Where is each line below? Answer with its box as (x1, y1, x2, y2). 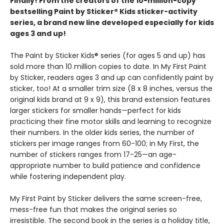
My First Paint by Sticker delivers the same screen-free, (10, 193, 202, 203)
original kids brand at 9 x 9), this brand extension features (10, 94, 210, 104)
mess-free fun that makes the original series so (10, 204, 177, 214)
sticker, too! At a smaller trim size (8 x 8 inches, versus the (10, 83, 212, 93)
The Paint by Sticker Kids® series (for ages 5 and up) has (10, 50, 205, 60)
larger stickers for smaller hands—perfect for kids (10, 105, 181, 115)
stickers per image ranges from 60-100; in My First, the (10, 138, 199, 148)
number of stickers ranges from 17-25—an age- (10, 149, 176, 159)
